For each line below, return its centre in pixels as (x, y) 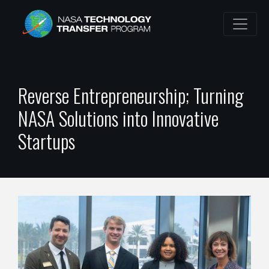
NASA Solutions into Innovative (118, 118)
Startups (47, 141)
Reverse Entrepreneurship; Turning (131, 95)
